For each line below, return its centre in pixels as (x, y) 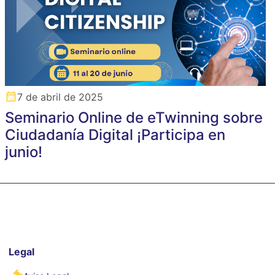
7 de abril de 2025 (60, 97)
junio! (24, 152)
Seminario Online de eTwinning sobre (134, 118)
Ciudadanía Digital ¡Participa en (115, 135)
